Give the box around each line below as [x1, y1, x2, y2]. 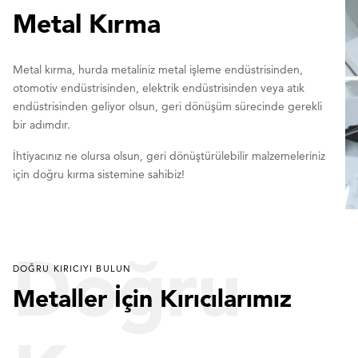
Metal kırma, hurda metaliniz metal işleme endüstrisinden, [13, 62, 303, 77]
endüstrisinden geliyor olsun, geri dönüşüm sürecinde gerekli [13, 98, 322, 113]
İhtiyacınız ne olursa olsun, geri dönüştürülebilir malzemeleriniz [13, 148, 325, 163]
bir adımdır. [13, 117, 74, 132]
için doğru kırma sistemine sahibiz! [13, 166, 188, 181]
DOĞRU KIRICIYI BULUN [13, 262, 131, 274]
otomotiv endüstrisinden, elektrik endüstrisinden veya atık [13, 80, 304, 95]
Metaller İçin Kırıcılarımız [13, 282, 292, 313]
